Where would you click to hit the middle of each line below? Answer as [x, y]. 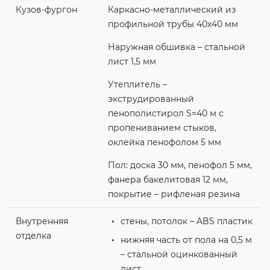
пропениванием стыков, [162, 127]
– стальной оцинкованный [179, 254]
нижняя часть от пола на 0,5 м [186, 240]
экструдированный [151, 99]
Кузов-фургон [46, 9]
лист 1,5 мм [132, 61]
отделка [33, 235]
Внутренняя [42, 221]
